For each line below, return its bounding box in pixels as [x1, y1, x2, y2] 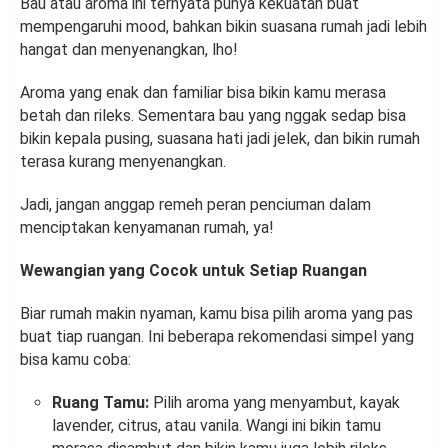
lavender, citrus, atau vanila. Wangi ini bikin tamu [52, 416, 381, 436]
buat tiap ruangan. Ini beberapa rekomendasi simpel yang [20, 327, 414, 347]
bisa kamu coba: [20, 350, 131, 370]
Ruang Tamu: [52, 393, 149, 413]
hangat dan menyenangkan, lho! [20, 40, 238, 60]
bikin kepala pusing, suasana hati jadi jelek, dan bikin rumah [20, 129, 420, 149]
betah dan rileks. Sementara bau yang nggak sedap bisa [20, 106, 406, 126]
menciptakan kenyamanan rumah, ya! [20, 218, 274, 238]
